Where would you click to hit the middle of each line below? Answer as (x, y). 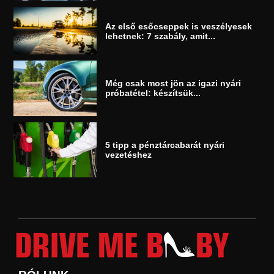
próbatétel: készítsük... (153, 93)
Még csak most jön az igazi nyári (173, 83)
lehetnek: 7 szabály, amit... (161, 36)
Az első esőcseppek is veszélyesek (179, 26)
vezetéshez (129, 154)
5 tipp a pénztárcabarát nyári (165, 145)
